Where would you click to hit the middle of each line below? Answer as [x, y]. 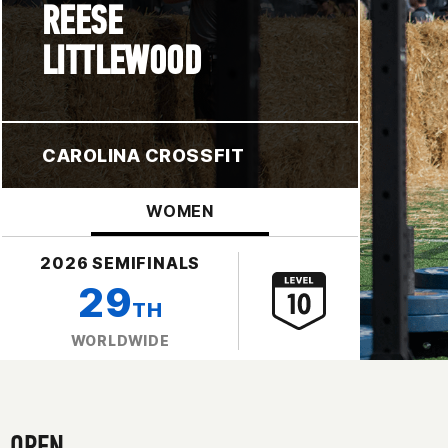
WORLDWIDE [120, 340]
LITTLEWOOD [121, 60]
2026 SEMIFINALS [120, 262]
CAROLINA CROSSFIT [143, 155]
